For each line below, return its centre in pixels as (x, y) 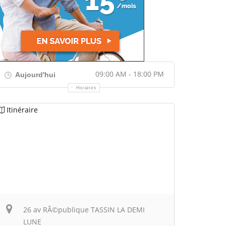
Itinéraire (22, 110)
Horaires (86, 88)
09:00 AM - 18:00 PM (130, 74)
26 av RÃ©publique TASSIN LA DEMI (84, 210)
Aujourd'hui (35, 75)
